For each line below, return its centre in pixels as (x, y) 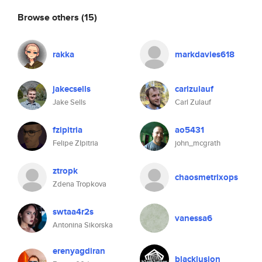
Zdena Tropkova (80, 184)
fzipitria (68, 130)
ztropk (65, 171)
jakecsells (72, 89)
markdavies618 (205, 54)
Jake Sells (69, 102)
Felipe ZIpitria (75, 143)
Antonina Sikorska (83, 225)
